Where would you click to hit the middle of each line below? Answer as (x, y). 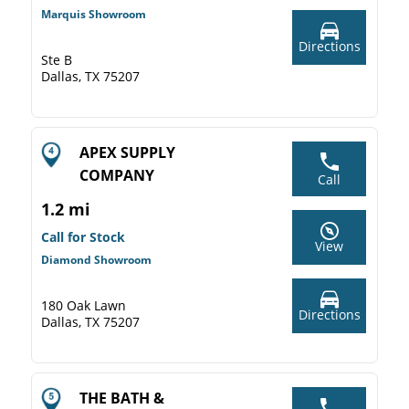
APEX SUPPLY (127, 152)
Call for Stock (83, 237)
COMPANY (117, 175)
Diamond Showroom (96, 260)
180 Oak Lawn (84, 305)
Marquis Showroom (94, 14)
